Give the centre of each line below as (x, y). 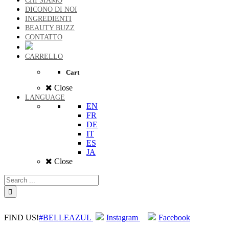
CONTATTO (44, 37)
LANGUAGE (45, 98)
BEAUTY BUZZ (50, 28)
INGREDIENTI (48, 19)
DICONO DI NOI (51, 10)
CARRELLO (44, 57)
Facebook (174, 218)
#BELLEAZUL (66, 218)
